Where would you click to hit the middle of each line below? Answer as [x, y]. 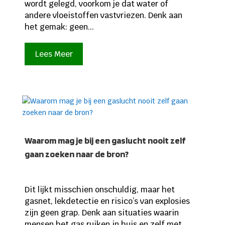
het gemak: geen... [59, 27]
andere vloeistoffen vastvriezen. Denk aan [103, 15]
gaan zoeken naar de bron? [76, 154]
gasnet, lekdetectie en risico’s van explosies [107, 201]
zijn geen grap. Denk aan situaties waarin [101, 212]
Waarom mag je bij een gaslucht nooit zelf [105, 140]
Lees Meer [54, 54]
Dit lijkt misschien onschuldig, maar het [99, 189]
